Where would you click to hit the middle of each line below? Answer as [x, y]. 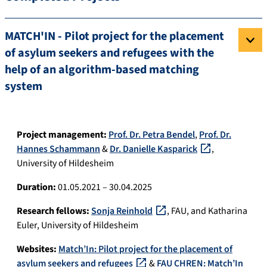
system [24, 87]
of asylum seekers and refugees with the [109, 53]
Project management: [62, 135]
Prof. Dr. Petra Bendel [152, 135]
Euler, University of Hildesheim [77, 226]
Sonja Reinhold [122, 211]
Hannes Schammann [58, 149]
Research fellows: [53, 211]
